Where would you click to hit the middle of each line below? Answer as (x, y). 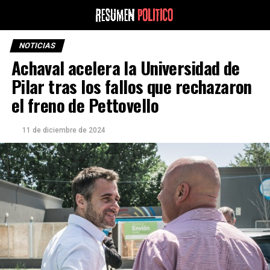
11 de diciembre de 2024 (64, 130)
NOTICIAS (37, 46)
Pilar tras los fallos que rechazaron (131, 86)
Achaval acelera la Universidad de (125, 67)
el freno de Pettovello (85, 105)
